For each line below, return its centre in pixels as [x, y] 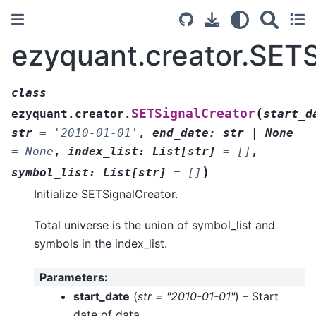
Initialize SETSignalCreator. [106, 194]
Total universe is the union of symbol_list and [154, 225]
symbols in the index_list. [101, 244]
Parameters [72, 277]
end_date [181, 133]
